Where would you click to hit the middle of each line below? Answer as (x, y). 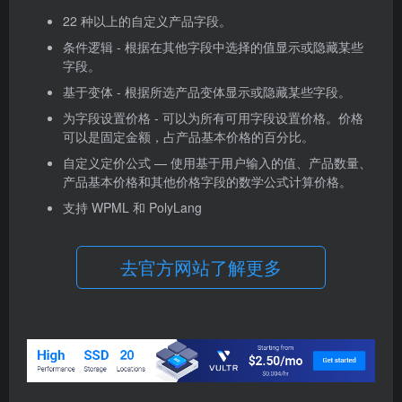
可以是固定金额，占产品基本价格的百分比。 (188, 136)
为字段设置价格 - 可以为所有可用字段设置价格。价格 (213, 118)
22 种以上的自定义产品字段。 (147, 21)
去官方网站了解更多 (201, 267)
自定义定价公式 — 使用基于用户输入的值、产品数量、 (217, 162)
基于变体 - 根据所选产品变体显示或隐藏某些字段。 (207, 92)
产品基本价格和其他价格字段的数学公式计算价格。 (207, 181)
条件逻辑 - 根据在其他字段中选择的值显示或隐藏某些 (213, 47)
